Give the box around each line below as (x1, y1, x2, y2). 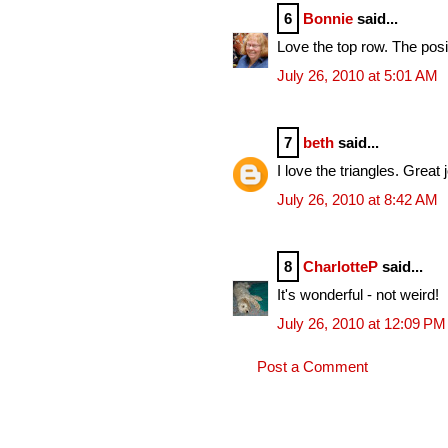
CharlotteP (303, 257, 378, 275)
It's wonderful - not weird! (277, 286, 439, 304)
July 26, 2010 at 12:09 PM (277, 314, 446, 332)
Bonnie (303, 9, 353, 27)
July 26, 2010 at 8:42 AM (277, 190, 438, 208)
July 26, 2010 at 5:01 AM (277, 66, 438, 84)
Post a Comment (257, 358, 368, 376)
